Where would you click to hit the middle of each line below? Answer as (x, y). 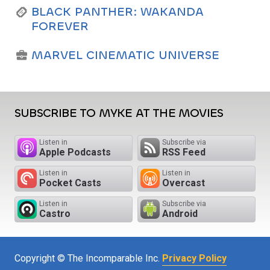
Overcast (184, 183)
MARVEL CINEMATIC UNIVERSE (125, 55)
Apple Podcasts (75, 152)
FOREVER (60, 27)
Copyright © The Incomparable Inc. (88, 259)
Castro (55, 214)
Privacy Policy (194, 259)
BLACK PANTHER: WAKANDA (118, 12)
